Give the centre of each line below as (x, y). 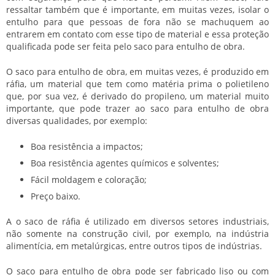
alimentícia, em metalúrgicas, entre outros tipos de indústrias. (134, 246)
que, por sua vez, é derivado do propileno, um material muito (137, 96)
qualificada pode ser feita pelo (70, 46)
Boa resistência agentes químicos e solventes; (125, 163)
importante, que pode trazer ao (78, 108)
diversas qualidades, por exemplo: (77, 120)
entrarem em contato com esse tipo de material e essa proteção (137, 34)
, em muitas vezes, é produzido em (197, 71)
